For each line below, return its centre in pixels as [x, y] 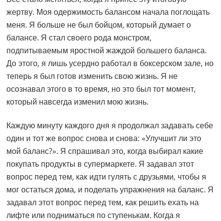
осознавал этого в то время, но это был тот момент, [101, 89]
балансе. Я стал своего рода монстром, [79, 38]
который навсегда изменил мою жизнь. [78, 102]
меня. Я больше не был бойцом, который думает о [99, 25]
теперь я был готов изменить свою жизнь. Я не [92, 76]
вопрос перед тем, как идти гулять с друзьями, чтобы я [107, 177]
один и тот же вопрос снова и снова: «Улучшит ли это [104, 138]
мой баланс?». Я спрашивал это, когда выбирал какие [105, 151]
